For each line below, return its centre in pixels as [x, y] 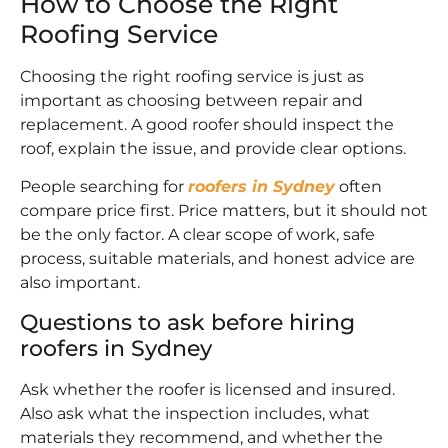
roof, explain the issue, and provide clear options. [213, 148]
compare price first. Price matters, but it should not [224, 211]
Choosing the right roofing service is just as [192, 76]
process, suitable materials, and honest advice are [217, 259]
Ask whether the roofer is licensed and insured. [207, 389]
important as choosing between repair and [191, 100]
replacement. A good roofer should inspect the [207, 124]
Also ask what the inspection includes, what [195, 413]
